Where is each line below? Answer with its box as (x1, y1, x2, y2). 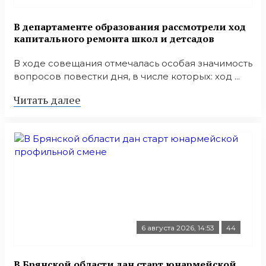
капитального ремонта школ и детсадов (14, 31, 214, 45)
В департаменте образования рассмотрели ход (14, 20, 246, 33)
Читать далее (14, 92, 81, 107)
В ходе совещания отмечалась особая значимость (14, 57, 252, 69)
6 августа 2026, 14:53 (141, 223, 214, 232)
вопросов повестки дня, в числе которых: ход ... (14, 70, 240, 82)
